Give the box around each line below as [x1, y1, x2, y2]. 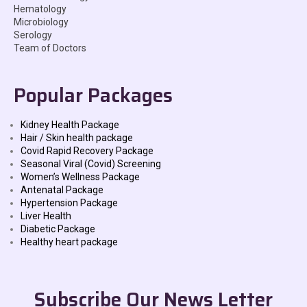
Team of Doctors [14, 42, 86, 54]
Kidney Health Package [21, 119, 119, 131]
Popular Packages [14, 80, 173, 111]
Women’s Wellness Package [21, 171, 140, 183]
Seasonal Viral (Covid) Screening [21, 158, 161, 170]
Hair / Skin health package [21, 132, 133, 144]
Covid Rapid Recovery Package [21, 145, 153, 157]
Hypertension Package [21, 197, 118, 209]
